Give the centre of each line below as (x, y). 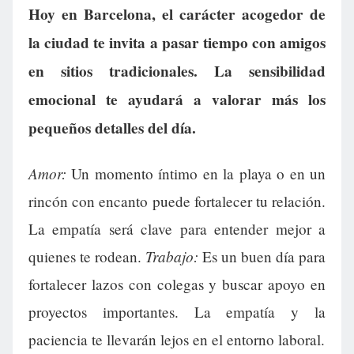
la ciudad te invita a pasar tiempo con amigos (177, 42)
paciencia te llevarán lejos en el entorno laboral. (177, 339)
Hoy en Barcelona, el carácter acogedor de (177, 14)
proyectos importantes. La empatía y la (177, 311)
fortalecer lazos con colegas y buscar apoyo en (177, 284)
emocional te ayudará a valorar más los (177, 99)
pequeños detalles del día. (112, 128)
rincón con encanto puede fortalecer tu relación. (177, 201)
